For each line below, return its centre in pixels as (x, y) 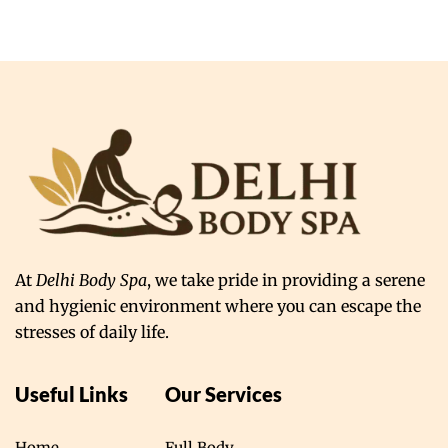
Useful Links (71, 394)
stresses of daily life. (92, 332)
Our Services (223, 394)
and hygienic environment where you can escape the (218, 306)
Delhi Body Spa (91, 280)
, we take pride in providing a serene (286, 280)
